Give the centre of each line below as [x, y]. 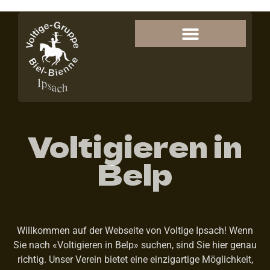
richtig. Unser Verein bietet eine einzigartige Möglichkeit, [135, 259]
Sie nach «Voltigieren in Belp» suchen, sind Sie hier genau [135, 245]
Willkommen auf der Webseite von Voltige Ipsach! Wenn [135, 230]
